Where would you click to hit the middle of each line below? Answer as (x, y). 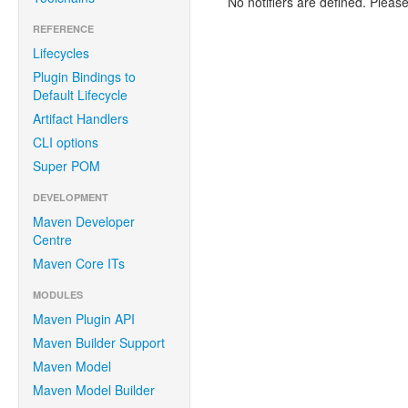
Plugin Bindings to (84, 76)
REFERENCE (63, 29)
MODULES (58, 295)
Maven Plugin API (84, 319)
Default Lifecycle (80, 95)
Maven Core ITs (79, 263)
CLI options (66, 142)
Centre (52, 240)
